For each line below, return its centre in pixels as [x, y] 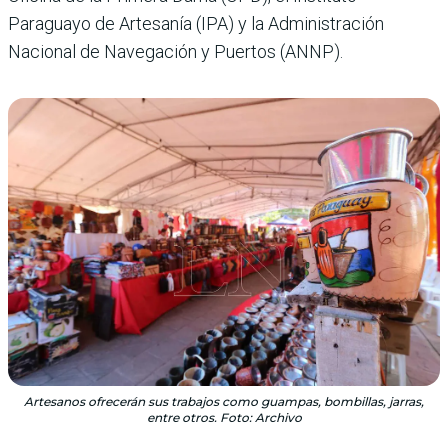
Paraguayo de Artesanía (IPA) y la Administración [196, 23]
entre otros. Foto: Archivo [224, 417]
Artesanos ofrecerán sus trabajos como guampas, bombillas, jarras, [224, 401]
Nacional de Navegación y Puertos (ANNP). [175, 51]
